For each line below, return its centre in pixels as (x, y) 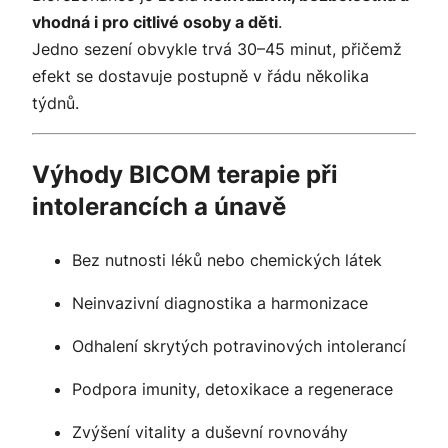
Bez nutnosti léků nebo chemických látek (227, 259)
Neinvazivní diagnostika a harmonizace (220, 302)
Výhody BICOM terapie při (185, 174)
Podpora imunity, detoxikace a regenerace (232, 388)
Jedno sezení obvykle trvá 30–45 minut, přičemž (217, 48)
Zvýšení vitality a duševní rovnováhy (210, 431)
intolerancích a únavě (159, 206)
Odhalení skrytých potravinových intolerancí (239, 345)
